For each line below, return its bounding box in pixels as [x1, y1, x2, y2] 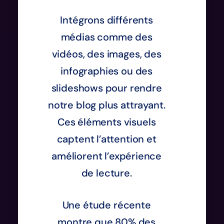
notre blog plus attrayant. [47, 98, 165, 111]
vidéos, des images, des [51, 47, 161, 60]
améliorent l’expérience [51, 149, 162, 162]
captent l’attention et [56, 132, 156, 145]
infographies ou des [60, 64, 152, 77]
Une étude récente [62, 198, 151, 211]
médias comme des [60, 30, 152, 43]
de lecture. [81, 166, 132, 179]
